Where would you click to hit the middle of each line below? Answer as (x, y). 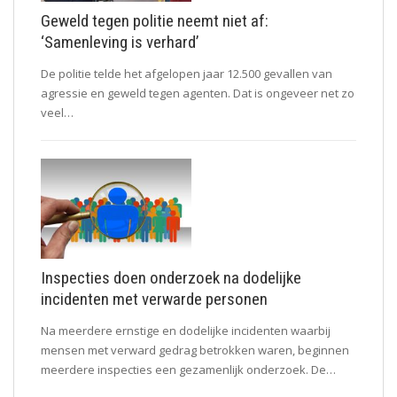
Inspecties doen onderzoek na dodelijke (171, 277)
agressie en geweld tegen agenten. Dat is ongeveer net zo (198, 93)
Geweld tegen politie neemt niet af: (155, 20)
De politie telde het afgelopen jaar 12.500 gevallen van (187, 73)
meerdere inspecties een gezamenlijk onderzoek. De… (188, 369)
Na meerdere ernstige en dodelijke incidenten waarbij (186, 330)
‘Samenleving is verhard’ (120, 42)
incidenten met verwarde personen (154, 299)
